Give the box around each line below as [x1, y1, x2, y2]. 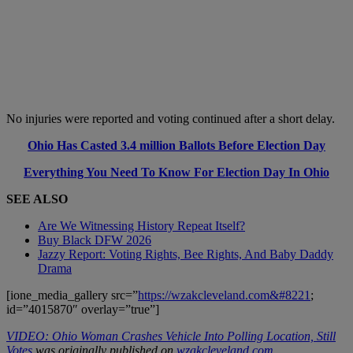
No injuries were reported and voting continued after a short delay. [6, 112, 335, 126]
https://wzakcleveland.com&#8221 [138, 288, 310, 303]
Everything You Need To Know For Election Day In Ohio [24, 165, 329, 180]
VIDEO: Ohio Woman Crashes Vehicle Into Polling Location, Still [6, 329, 336, 344]
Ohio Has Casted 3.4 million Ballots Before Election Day [28, 139, 325, 153]
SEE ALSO [6, 192, 68, 206]
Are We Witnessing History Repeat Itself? [38, 219, 245, 233]
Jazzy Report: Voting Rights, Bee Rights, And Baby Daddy [38, 247, 333, 262]
